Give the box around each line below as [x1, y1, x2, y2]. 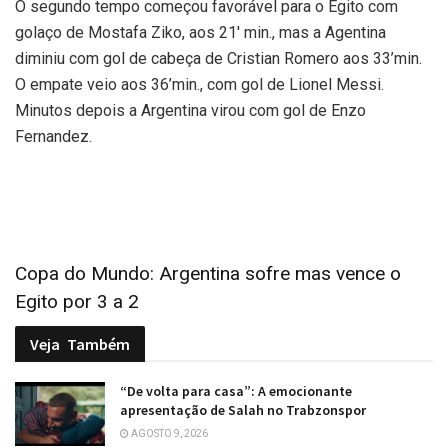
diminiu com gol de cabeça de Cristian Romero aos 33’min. [15, 49, 422, 69]
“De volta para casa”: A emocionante [120, 381, 352, 400]
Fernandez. [15, 127, 92, 147]
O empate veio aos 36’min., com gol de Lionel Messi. [15, 75, 384, 95]
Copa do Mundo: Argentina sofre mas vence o [15, 262, 401, 286]
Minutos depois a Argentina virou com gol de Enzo [15, 101, 366, 121]
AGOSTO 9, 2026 [129, 427, 208, 439]
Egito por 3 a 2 [15, 290, 139, 314]
